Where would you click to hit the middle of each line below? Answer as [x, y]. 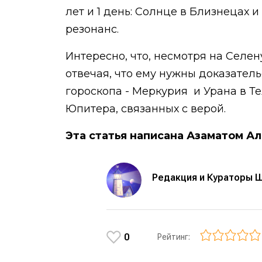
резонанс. [92, 29]
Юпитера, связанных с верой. [146, 109]
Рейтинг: [175, 237]
